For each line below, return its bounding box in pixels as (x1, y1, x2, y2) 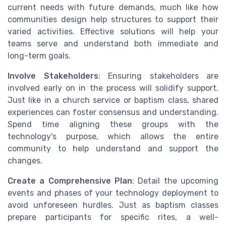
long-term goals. (8, 50, 71, 61)
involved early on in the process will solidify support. (8, 83, 218, 93)
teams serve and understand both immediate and (8, 38, 218, 48)
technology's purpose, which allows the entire (8, 131, 218, 141)
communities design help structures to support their (8, 14, 218, 24)
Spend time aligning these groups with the (8, 119, 218, 129)
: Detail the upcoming (132, 176, 218, 186)
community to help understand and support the (8, 143, 218, 153)
